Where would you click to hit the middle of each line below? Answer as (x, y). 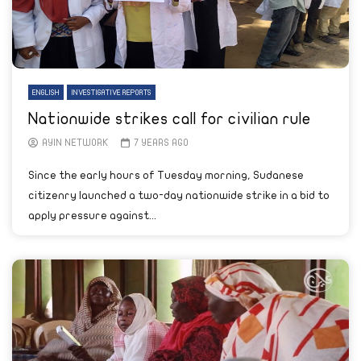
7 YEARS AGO (161, 143)
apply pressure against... (92, 216)
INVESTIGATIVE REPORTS (111, 93)
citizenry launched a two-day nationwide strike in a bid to (179, 195)
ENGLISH (46, 93)
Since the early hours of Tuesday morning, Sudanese (166, 175)
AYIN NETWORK (75, 143)
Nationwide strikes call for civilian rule (170, 119)
